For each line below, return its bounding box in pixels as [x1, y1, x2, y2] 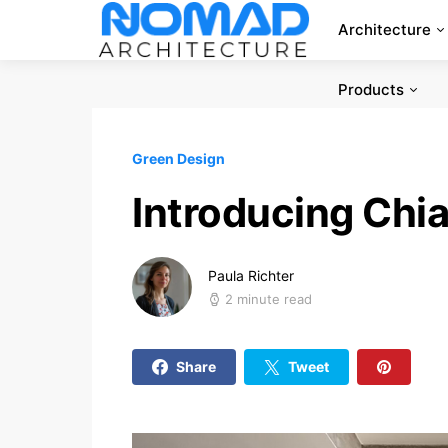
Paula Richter [208, 267, 294, 284]
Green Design [132, 150, 225, 167]
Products [337, 80, 404, 99]
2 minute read [225, 291, 312, 307]
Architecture [337, 20, 431, 39]
